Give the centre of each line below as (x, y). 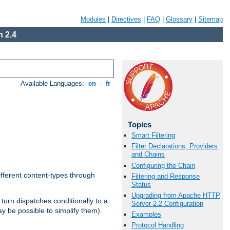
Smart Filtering (153, 136)
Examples (146, 215)
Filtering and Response (166, 176)
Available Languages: (54, 84)
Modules (93, 19)
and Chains (148, 155)
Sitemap (210, 19)
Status (141, 184)
